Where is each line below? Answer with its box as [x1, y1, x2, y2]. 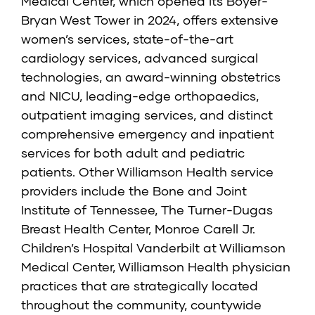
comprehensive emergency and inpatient [21, 126, 274, 142]
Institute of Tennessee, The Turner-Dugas [21, 202, 273, 218]
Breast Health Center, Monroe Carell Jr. [21, 221, 255, 237]
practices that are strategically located [21, 278, 258, 294]
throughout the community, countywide [21, 297, 262, 313]
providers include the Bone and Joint [21, 183, 247, 199]
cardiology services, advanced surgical [21, 50, 258, 66]
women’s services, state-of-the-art [21, 31, 233, 47]
